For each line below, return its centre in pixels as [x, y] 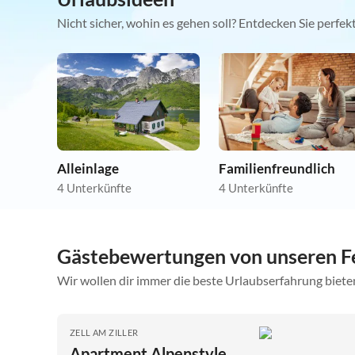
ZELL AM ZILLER [104, 332]
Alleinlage [88, 169]
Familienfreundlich [277, 169]
